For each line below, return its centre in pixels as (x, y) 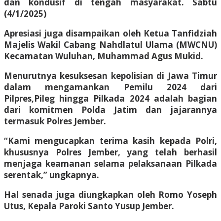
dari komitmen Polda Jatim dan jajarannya (110, 110)
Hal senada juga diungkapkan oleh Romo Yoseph (110, 194)
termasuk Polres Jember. (55, 121)
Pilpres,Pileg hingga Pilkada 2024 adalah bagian (110, 98)
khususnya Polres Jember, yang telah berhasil (110, 152)
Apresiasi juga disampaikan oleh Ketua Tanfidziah (110, 33)
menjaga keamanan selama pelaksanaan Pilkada (110, 163)
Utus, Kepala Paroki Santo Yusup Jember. (89, 206)
